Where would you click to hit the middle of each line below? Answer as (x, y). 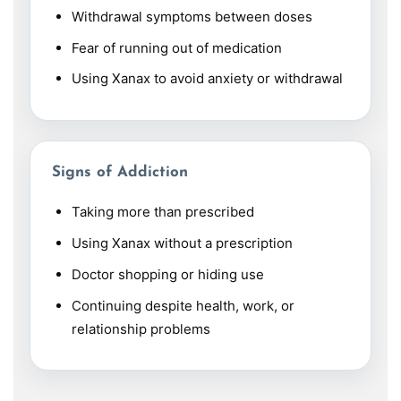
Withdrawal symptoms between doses (192, 16)
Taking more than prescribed (162, 212)
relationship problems (141, 328)
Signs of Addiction (120, 173)
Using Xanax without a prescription (182, 243)
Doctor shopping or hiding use (167, 274)
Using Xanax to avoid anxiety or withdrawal (207, 79)
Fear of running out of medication (176, 47)
